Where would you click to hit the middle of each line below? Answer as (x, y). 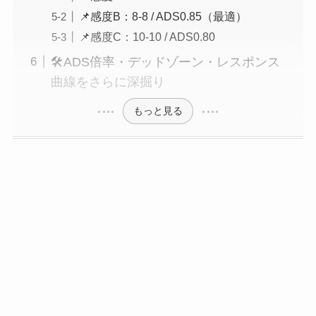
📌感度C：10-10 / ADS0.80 (147, 36)
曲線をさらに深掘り (108, 81)
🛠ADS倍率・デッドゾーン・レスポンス (165, 62)
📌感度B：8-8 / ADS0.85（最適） (163, 16)
